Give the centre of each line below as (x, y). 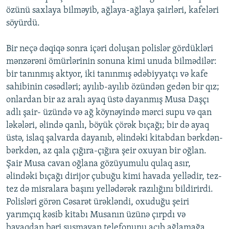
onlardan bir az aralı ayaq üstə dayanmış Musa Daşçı (108, 100)
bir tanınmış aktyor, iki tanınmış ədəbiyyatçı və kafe (107, 75)
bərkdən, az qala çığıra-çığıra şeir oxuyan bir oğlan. (106, 151)
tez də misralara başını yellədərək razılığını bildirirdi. (110, 190)
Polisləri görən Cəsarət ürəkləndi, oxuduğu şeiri (98, 202)
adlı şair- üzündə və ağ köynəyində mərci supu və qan (109, 113)
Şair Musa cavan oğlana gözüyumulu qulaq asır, (98, 164)
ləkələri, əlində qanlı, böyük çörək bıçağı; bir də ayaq (108, 126)
